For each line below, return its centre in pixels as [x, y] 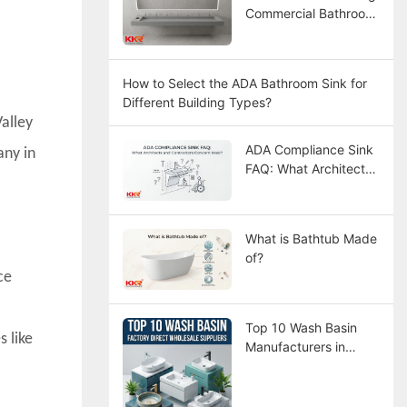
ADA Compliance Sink [309, 149]
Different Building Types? [197, 102]
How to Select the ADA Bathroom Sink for [244, 83]
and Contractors [293, 187]
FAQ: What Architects [308, 168]
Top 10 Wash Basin [301, 327]
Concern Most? [289, 206]
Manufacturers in [295, 346]
